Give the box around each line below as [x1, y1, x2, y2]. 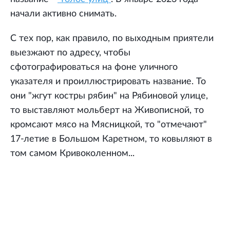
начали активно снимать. [10, 9, 117, 19]
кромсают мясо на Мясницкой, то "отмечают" [10, 120, 207, 130]
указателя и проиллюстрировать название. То [10, 77, 206, 87]
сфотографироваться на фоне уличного [10, 63, 178, 72]
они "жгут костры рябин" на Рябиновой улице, [10, 91, 208, 101]
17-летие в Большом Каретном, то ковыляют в [10, 135, 212, 144]
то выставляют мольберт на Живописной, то [10, 106, 204, 116]
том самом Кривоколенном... [10, 149, 135, 159]
